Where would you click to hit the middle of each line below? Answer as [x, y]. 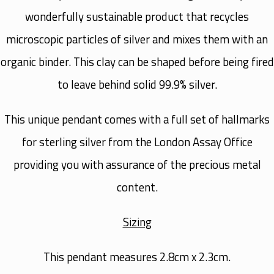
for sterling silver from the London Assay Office [137, 142]
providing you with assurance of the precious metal [137, 164]
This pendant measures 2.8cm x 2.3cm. [137, 257]
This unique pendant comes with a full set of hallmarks [137, 119]
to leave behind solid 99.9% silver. [137, 84]
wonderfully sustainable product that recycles [137, 16]
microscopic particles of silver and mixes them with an [137, 39]
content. [137, 187]
